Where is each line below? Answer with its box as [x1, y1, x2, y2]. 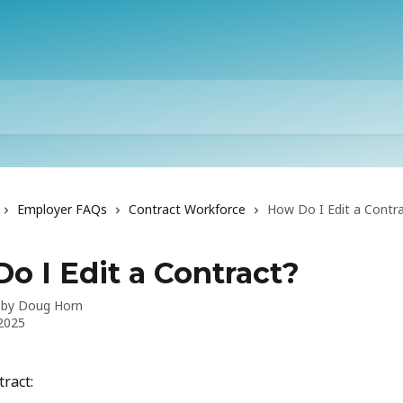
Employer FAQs [17, 201, 107, 218]
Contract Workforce [129, 201, 246, 218]
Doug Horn [18, 297, 83, 314]
